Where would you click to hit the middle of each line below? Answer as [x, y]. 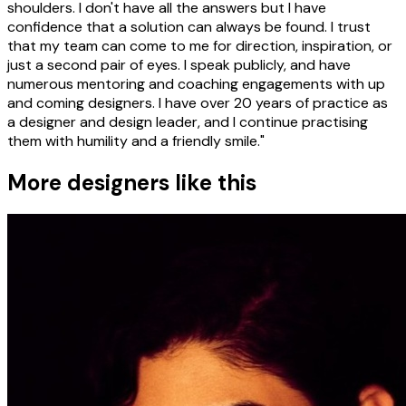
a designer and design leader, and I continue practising [188, 121]
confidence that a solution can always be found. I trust [189, 26]
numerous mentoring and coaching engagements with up [196, 83]
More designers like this [132, 182]
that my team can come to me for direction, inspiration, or [200, 45]
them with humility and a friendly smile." [136, 140]
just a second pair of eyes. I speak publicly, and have [179, 64]
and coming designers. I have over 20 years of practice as [198, 102]
